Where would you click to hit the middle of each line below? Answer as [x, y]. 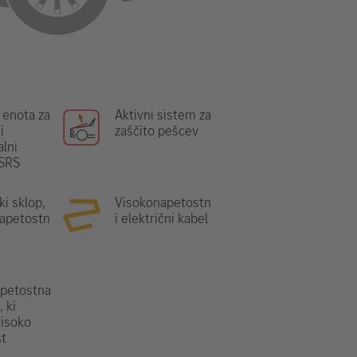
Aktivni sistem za [163, 115]
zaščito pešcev [157, 131]
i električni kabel [161, 218]
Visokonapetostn [163, 202]
